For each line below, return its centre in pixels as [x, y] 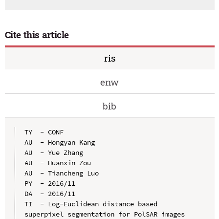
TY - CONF [44, 132]
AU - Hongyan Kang [59, 142]
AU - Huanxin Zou [57, 163]
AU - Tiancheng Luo [61, 173]
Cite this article [37, 35]
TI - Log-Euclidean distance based [91, 204]
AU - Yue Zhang [54, 152]
